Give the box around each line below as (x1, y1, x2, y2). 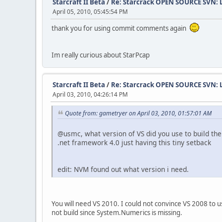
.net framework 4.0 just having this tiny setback (57, 137, 211, 147)
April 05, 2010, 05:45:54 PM (53, 7, 128, 16)
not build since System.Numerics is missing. (52, 208, 182, 217)
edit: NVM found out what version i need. (57, 164, 189, 174)
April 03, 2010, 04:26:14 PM (53, 90, 128, 99)
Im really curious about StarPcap (52, 51, 150, 59)
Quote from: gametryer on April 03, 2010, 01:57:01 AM (65, 109, 212, 117)
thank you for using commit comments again (52, 24, 189, 33)
